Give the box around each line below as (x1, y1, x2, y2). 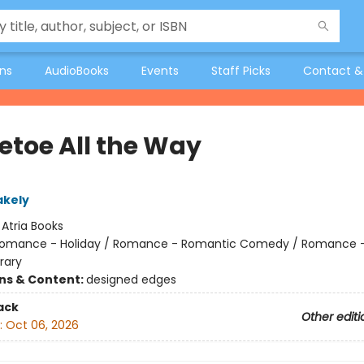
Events (141, 63, 179, 79)
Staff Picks (211, 63, 271, 79)
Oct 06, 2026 (5, 317, 79, 334)
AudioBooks (45, 63, 109, 79)
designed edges (85, 271, 176, 288)
